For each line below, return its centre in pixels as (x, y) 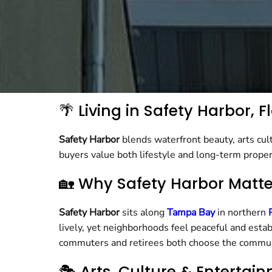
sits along (143, 212)
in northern (242, 212)
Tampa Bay (191, 212)
